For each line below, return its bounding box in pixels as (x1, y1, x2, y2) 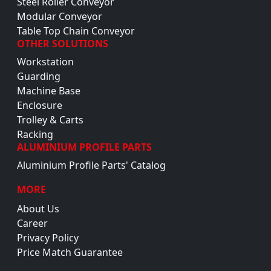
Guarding (17, 70, 65, 83)
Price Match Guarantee (17, 246, 128, 260)
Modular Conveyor (17, 10, 107, 24)
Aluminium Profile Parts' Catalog (17, 158, 171, 172)
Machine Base (17, 84, 85, 98)
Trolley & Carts (17, 113, 88, 127)
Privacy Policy (17, 231, 83, 245)
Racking (17, 128, 58, 142)
